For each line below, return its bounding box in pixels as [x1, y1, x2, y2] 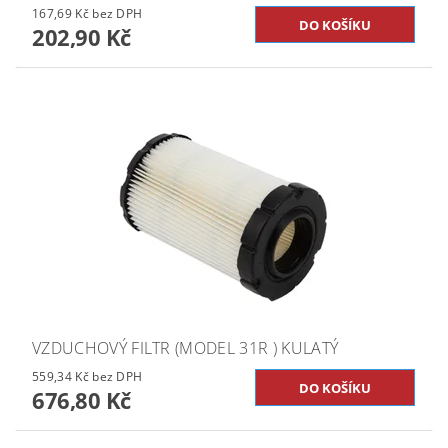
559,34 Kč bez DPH [92, 367, 143, 385]
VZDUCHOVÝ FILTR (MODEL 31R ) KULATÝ [32, 336, 339, 359]
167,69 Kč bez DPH [92, 4, 143, 22]
